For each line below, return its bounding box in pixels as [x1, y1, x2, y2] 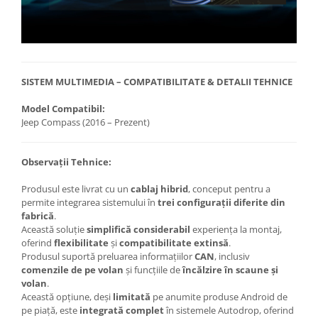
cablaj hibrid [131, 182, 188, 196]
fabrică [21, 209, 54, 223]
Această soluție [21, 223, 87, 236]
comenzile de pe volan [21, 263, 124, 277]
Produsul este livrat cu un [21, 182, 131, 196]
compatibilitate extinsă [119, 236, 229, 250]
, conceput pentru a [188, 182, 270, 196]
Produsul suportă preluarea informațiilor [21, 250, 194, 263]
